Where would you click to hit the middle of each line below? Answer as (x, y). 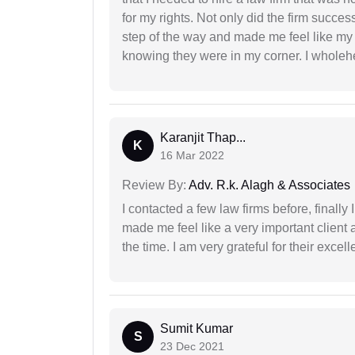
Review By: (154, 185)
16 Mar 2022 (192, 156)
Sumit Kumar (197, 329)
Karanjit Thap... (203, 138)
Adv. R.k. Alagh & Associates (268, 185)
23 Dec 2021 (192, 347)
